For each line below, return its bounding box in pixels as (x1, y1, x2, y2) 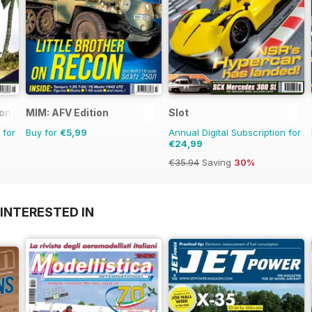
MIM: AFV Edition (26, 107, 109, 119)
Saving (199, 157, 234, 169)
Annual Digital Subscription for (169, 127, 301, 139)
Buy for (26, 127, 60, 139)
